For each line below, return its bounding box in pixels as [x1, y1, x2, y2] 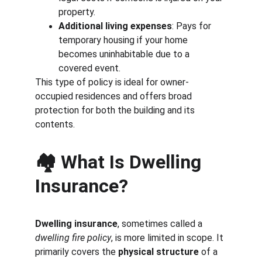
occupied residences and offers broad [35, 91, 194, 102]
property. [58, 6, 95, 18]
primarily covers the [35, 246, 118, 257]
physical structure [118, 246, 199, 257]
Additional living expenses [58, 20, 172, 32]
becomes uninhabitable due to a [58, 49, 192, 60]
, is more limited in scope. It [111, 232, 226, 243]
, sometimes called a [118, 218, 205, 229]
